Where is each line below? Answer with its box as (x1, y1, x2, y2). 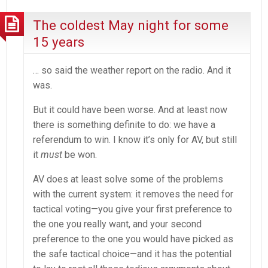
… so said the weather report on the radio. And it (33, 64, 231, 76)
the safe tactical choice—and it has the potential (33, 248, 232, 260)
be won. (65, 148, 97, 160)
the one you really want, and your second (33, 218, 202, 230)
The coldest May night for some (33, 17, 229, 33)
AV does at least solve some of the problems (33, 173, 223, 185)
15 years (33, 33, 84, 50)
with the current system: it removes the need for (33, 188, 233, 200)
